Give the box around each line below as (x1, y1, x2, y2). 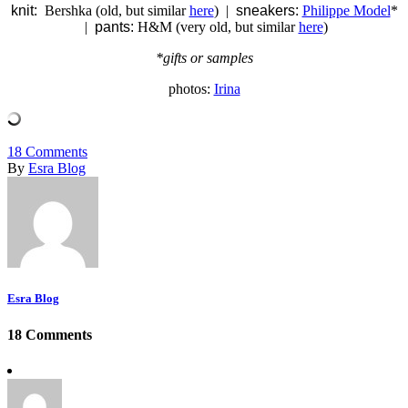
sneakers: (235, 3, 299, 19)
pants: (94, 19, 134, 36)
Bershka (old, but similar (36, 3, 189, 19)
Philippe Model (301, 3, 391, 19)
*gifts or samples (155, 50, 253, 66)
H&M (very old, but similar (133, 19, 299, 36)
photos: (168, 81, 214, 97)
